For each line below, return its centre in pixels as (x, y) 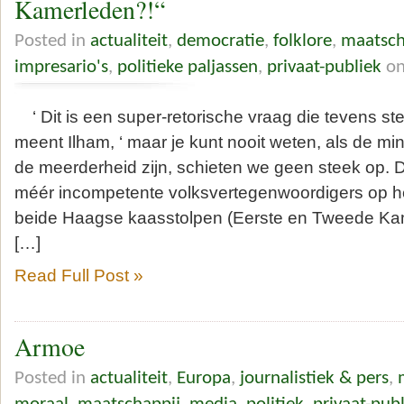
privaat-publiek (324, 67)
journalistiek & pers (314, 378)
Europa (204, 378)
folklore (303, 41)
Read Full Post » (79, 275)
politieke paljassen (188, 67)
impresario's (61, 67)
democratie (220, 41)
